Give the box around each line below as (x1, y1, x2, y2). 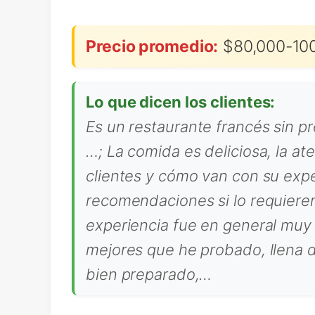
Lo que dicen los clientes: (86, 93, 276, 111)
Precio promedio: (86, 37, 219, 56)
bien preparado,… (86, 265, 212, 283)
